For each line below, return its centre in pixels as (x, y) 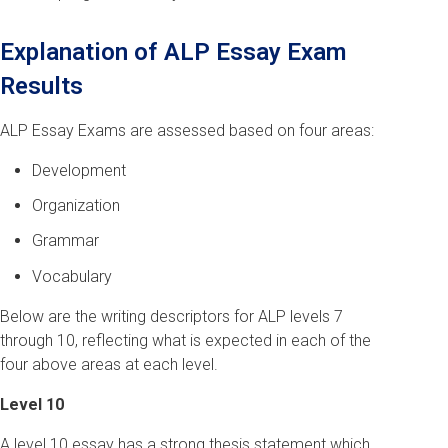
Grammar (65, 241)
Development (79, 170)
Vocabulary (72, 276)
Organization (76, 206)
